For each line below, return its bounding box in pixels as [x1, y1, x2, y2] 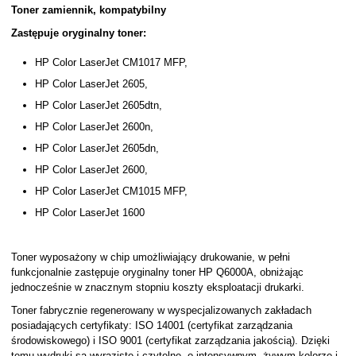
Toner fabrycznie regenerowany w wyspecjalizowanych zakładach [10, 304, 311, 316]
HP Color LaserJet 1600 [34, 207, 145, 219]
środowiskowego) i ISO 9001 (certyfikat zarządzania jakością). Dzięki [10, 335, 330, 346]
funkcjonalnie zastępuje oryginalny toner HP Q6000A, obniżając [10, 266, 304, 278]
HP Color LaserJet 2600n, [34, 121, 153, 133]
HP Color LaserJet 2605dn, [34, 142, 159, 154]
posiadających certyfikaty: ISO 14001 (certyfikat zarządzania [10, 319, 292, 331]
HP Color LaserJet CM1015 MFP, [34, 185, 188, 197]
